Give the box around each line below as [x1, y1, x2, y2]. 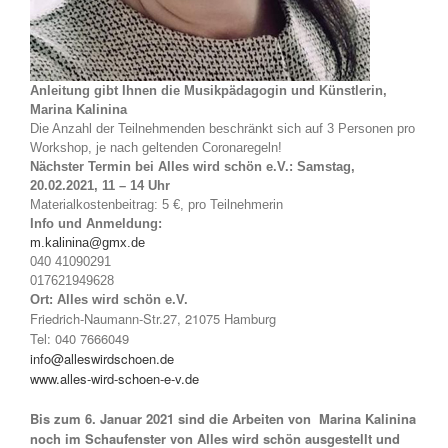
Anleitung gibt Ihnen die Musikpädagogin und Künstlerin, [30, 83, 387, 99]
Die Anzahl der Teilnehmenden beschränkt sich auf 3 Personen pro [30, 121, 415, 137]
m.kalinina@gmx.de [30, 235, 145, 251]
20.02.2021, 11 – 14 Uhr [30, 178, 170, 194]
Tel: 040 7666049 [30, 329, 129, 349]
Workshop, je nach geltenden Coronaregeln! [30, 140, 282, 156]
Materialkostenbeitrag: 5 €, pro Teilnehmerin [30, 197, 283, 213]
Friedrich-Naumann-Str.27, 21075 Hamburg [30, 309, 276, 329]
